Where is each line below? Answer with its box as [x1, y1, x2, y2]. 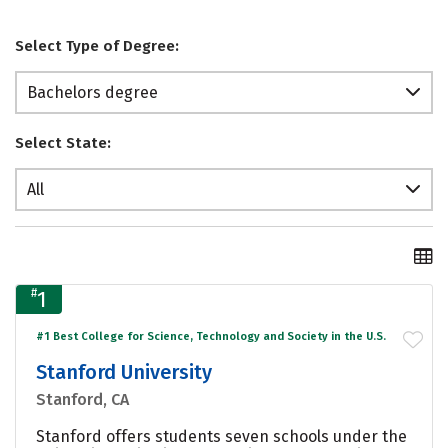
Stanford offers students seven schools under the [36, 426, 407, 446]
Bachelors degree [27, 83, 158, 103]
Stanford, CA [36, 389, 129, 409]
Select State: [15, 134, 111, 153]
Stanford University [36, 359, 212, 384]
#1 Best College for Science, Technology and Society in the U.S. [36, 329, 386, 343]
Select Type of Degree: [15, 37, 179, 56]
